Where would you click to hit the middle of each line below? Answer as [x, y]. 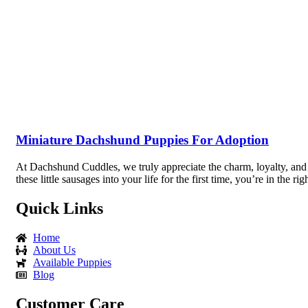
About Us [54, 250]
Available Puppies [72, 262]
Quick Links [59, 208]
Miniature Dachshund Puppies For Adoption [142, 140]
